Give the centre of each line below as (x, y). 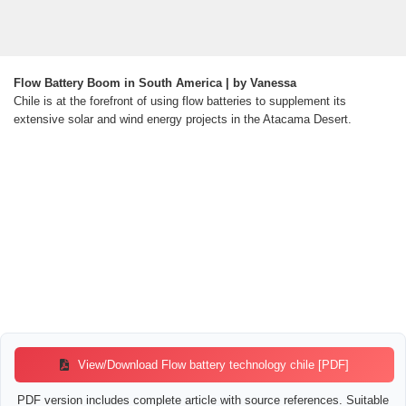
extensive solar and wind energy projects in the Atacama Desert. (183, 120)
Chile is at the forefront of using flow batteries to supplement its (180, 101)
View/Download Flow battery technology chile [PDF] (212, 365)
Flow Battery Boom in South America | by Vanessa (155, 83)
